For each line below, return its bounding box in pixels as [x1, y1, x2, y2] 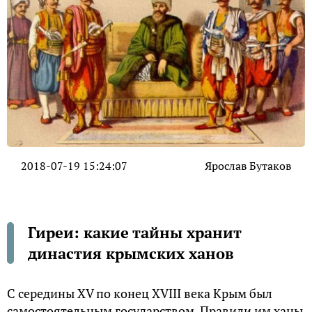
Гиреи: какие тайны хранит [28, 221, 242, 242]
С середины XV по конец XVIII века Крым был [7, 284, 272, 302]
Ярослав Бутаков [205, 157, 291, 173]
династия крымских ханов [28, 242, 234, 263]
